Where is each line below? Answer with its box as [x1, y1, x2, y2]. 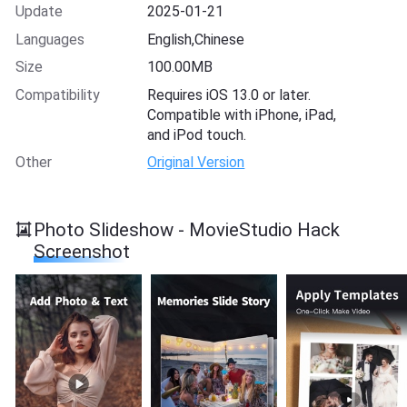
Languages [15, 30, 84, 48]
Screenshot [34, 241, 131, 263]
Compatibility [15, 85, 100, 104]
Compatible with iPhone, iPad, [147, 105, 337, 124]
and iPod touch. [147, 125, 247, 144]
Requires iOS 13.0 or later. [147, 85, 312, 104]
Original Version [147, 154, 245, 172]
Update [15, 3, 63, 21]
